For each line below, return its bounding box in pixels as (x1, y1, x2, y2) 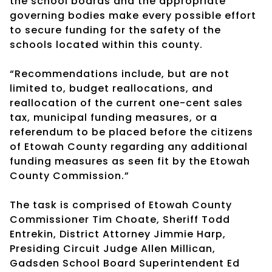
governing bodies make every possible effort (10, 8, 256, 22)
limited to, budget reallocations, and (10, 81, 213, 95)
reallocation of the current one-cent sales (10, 95, 243, 110)
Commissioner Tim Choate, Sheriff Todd (10, 212, 230, 226)
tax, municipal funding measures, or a (10, 110, 217, 124)
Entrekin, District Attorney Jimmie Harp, (10, 226, 226, 241)
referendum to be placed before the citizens (10, 124, 253, 139)
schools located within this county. (10, 37, 203, 52)
